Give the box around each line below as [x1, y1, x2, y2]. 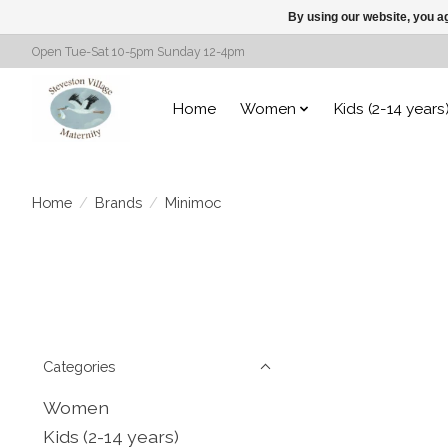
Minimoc [164, 193, 221, 211]
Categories [43, 358, 115, 375]
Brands [94, 193, 142, 211]
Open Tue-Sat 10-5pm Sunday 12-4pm [32, 44, 245, 59]
